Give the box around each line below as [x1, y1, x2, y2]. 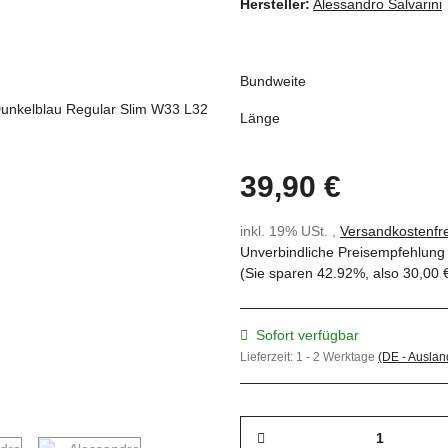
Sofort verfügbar [256, 327, 359, 344]
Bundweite [240, 73, 310, 90]
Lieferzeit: [240, 350, 296, 365]
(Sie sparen [240, 265, 317, 282]
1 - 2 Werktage [296, 350, 378, 365]
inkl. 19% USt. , [240, 223, 340, 240]
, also [365, 265, 403, 282]
